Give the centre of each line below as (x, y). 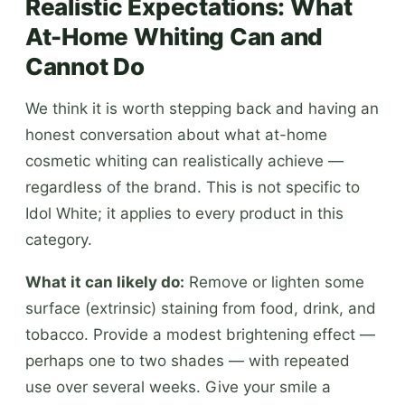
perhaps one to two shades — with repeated (188, 360)
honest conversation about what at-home (176, 134)
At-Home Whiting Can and (174, 36)
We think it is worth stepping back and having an (202, 108)
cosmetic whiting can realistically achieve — (184, 160)
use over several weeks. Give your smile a (178, 386)
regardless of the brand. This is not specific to (193, 187)
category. (59, 239)
